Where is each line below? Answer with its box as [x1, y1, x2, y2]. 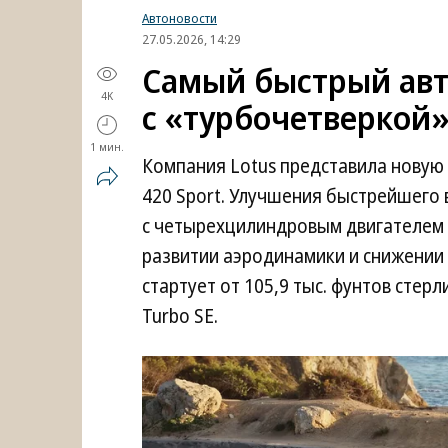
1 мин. [90, 139, 124, 154]
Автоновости [142, 9, 217, 27]
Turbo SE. [142, 303, 218, 329]
